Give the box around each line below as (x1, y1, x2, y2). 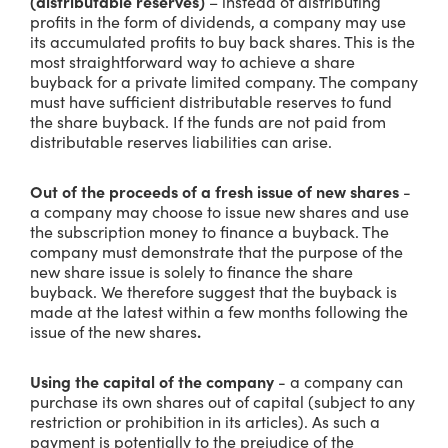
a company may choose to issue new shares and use (30, 200, 409, 222)
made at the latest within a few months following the (30, 300, 408, 322)
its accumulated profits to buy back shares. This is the (30, 30, 415, 52)
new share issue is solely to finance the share (30, 260, 353, 282)
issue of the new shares (30, 320, 197, 342)
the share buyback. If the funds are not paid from (30, 110, 386, 132)
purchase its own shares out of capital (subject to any (30, 390, 415, 412)
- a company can (278, 370, 403, 392)
